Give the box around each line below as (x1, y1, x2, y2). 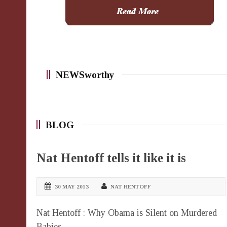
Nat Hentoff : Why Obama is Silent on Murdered (36, 207, 217, 218)
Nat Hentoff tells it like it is (36, 150, 186, 165)
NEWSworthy (56, 69, 115, 80)
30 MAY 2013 (55, 183, 89, 190)
